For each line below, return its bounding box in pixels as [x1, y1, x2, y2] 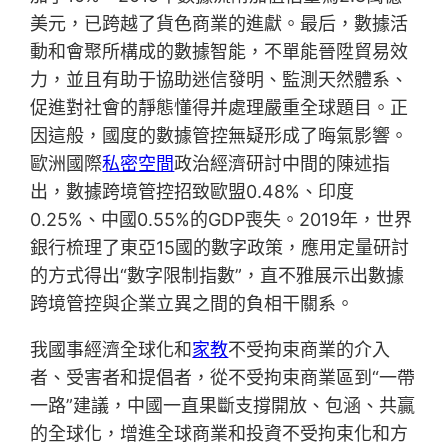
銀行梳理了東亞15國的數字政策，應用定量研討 [30, 237, 410, 259]
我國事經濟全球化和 [30, 339, 193, 361]
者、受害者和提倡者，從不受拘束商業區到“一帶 [30, 367, 416, 389]
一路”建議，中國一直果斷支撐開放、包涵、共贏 [30, 395, 416, 417]
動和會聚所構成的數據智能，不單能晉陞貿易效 [30, 41, 409, 63]
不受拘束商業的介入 [228, 339, 391, 361]
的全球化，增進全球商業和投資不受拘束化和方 [30, 423, 409, 445]
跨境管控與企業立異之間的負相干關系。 [30, 293, 355, 315]
